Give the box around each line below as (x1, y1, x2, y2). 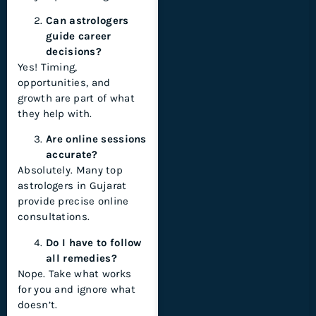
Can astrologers (46, 13, 129, 27)
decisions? (46, 44, 102, 58)
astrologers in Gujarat (18, 179, 127, 193)
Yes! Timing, (18, 60, 78, 73)
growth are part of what (18, 91, 135, 104)
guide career (46, 29, 111, 42)
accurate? (46, 148, 98, 162)
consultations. (18, 210, 90, 224)
